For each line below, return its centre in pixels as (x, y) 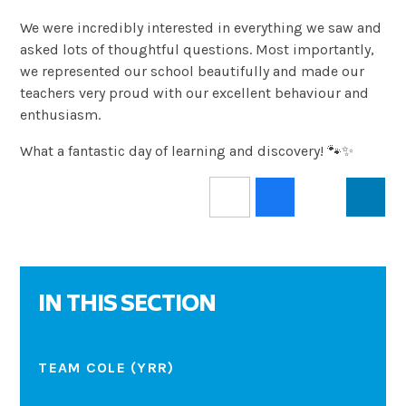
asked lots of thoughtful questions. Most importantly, (198, 49)
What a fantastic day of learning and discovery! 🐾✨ (187, 150)
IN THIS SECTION (127, 305)
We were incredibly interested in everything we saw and (201, 27)
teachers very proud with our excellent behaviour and (195, 92)
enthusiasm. (61, 114)
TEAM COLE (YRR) (106, 368)
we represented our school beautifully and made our (193, 71)
